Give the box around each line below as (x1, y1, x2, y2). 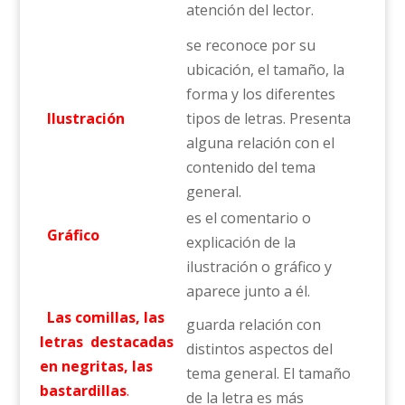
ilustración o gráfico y (185, 257, 332, 277)
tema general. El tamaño (185, 363, 351, 383)
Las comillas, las (39, 307, 165, 327)
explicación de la (185, 232, 296, 252)
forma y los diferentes (185, 84, 335, 104)
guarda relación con (185, 315, 321, 334)
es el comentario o (185, 208, 311, 228)
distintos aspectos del (185, 339, 333, 359)
